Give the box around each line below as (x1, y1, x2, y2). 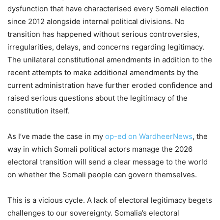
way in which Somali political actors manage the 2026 (7, 144, 192, 154)
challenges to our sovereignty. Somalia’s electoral (7, 208, 179, 218)
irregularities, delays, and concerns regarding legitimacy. (7, 42, 204, 52)
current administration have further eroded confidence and (7, 80, 212, 90)
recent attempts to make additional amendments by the (7, 67, 198, 77)
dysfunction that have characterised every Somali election (7, 3, 209, 13)
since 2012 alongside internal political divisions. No (7, 16, 185, 26)
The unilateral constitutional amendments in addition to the (7, 55, 212, 64)
